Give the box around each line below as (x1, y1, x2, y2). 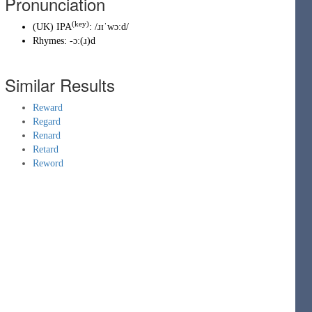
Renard (33, 130, 61, 141)
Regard (33, 116, 61, 127)
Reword (33, 158, 63, 169)
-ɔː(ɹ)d (70, 36, 95, 46)
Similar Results (5, 72, 115, 97)
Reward (33, 102, 63, 113)
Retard (33, 144, 58, 155)
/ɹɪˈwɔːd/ (95, 22, 129, 32)
